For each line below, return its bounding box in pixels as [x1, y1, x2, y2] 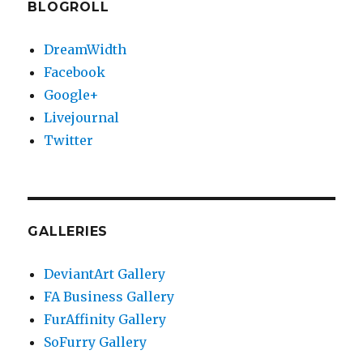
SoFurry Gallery [44, 334, 147, 351]
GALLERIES [28, 224, 109, 240]
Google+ [44, 87, 100, 104]
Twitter [44, 132, 94, 149]
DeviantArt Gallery [44, 266, 166, 283]
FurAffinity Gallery [44, 311, 167, 328]
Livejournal [44, 109, 120, 126]
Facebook [44, 64, 106, 81]
